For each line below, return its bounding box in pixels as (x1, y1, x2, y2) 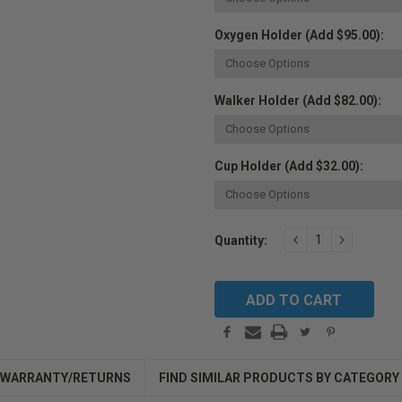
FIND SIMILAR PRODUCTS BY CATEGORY (159, 371, 399, 386)
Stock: (214, 243, 253, 258)
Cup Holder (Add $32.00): (214, 159, 363, 174)
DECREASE (290, 229, 367, 249)
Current (214, 224, 260, 240)
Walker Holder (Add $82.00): (214, 93, 381, 109)
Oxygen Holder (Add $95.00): (214, 28, 384, 43)
